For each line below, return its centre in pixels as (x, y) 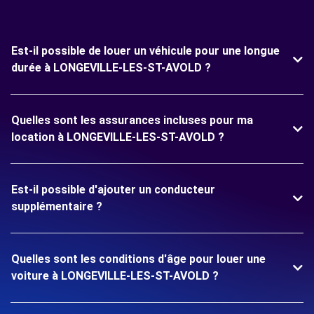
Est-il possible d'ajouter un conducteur (113, 190)
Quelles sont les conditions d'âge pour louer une (138, 259)
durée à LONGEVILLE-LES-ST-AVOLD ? (111, 68)
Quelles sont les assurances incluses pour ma (132, 120)
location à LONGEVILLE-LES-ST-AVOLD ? (118, 137)
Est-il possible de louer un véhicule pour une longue (145, 51)
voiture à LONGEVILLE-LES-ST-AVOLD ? (115, 276)
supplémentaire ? (57, 206)
